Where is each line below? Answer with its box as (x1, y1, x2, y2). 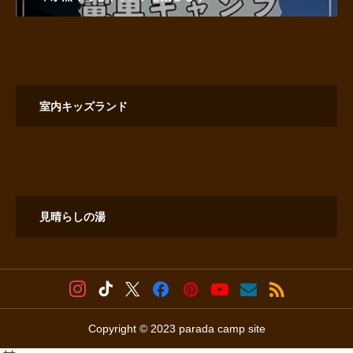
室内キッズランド (39, 99, 128, 113)
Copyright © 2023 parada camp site (87, 322, 266, 336)
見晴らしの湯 (39, 210, 106, 223)
